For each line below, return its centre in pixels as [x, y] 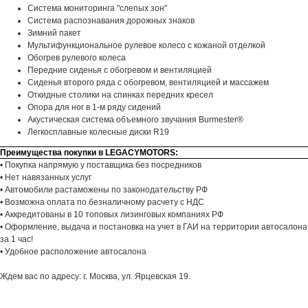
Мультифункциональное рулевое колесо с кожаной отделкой [146, 46]
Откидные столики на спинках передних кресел [120, 95]
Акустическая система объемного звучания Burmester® [135, 120]
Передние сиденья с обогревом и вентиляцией [120, 70]
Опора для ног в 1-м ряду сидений [94, 108]
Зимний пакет [54, 33]
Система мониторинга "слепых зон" [97, 9]
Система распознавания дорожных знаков [111, 21]
